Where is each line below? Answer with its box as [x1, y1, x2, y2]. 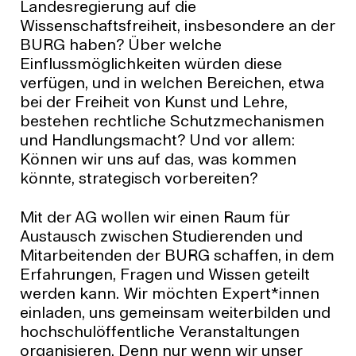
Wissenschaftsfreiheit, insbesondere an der [19, 18, 335, 35]
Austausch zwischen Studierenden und [19, 229, 303, 246]
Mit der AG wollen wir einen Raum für [19, 210, 290, 226]
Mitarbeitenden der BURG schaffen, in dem [19, 248, 335, 265]
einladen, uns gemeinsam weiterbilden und [19, 305, 331, 322]
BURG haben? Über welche [19, 37, 222, 54]
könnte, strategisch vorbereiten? [19, 171, 257, 188]
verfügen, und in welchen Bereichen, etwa [19, 75, 324, 92]
